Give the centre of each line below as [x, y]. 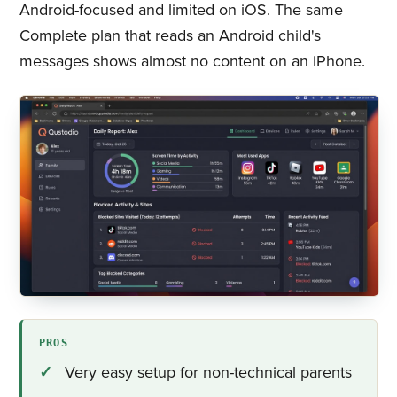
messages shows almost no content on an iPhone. [192, 61]
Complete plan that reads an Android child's [170, 35]
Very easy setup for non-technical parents [209, 373]
